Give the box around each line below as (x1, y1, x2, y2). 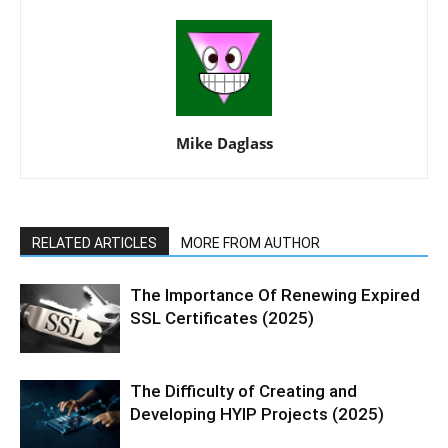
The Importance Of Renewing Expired (130, 285, 420, 306)
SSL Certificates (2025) (130, 308, 314, 329)
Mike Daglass (175, 133, 273, 154)
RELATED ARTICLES (32, 235, 157, 252)
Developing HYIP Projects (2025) (130, 404, 384, 425)
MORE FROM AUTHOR (181, 235, 320, 252)
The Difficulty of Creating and (130, 381, 357, 402)
